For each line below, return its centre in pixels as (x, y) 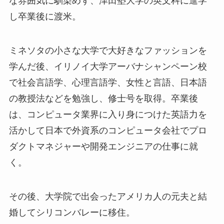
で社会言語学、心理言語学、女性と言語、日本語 (108, 82)
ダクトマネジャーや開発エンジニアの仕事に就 (103, 146)
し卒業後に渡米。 (45, 16)
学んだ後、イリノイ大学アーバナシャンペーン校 (108, 66)
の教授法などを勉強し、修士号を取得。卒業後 (103, 98)
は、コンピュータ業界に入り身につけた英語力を (108, 114)
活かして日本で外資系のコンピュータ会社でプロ (108, 130)
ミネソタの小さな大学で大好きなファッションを (108, 50)
